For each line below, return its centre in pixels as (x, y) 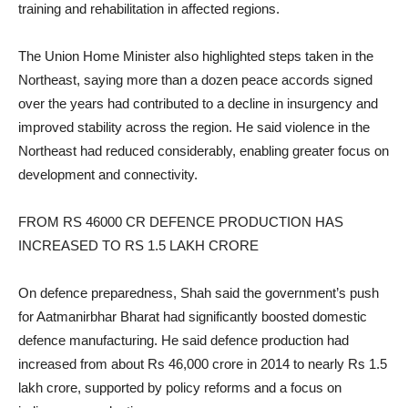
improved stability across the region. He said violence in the (194, 127)
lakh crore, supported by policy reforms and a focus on (180, 388)
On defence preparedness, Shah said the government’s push (199, 293)
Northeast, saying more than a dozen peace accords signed (195, 80)
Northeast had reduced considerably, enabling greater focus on (204, 151)
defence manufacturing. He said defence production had (184, 341)
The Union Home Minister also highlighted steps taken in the (196, 56)
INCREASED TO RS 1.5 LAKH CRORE (138, 246)
